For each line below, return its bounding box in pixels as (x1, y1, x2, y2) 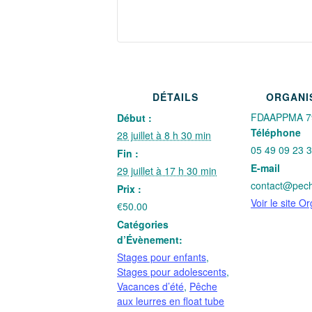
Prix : (117, 181, 141, 196)
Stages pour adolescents (117, 264, 226, 279)
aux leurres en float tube (117, 293, 224, 308)
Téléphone (251, 125, 301, 139)
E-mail (251, 160, 280, 175)
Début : (117, 110, 152, 125)
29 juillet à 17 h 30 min (117, 163, 217, 178)
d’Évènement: (117, 232, 182, 247)
